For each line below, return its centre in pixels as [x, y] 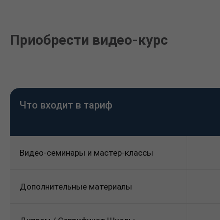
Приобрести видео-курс [89, 40]
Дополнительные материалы [76, 186]
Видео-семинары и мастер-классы [86, 152]
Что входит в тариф [66, 105]
